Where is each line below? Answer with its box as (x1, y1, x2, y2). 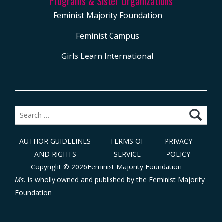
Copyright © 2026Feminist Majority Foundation (30, 162, 182, 172)
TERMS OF (110, 136, 145, 146)
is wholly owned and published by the (26, 175, 149, 185)
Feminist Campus (75, 30, 139, 42)
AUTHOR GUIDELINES (19, 136, 91, 146)
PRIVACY (164, 136, 192, 146)
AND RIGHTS (34, 149, 76, 159)
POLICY (166, 149, 191, 159)
